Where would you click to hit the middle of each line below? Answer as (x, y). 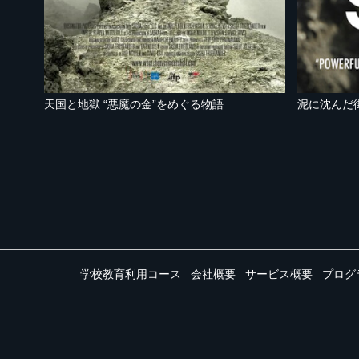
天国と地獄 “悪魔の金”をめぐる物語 (134, 105)
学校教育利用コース (131, 274)
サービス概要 (279, 274)
